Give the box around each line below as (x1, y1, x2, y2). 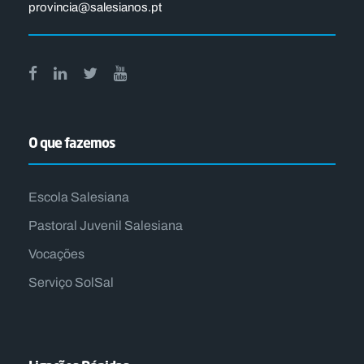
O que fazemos (28, 133, 115, 151)
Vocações (28, 244, 84, 263)
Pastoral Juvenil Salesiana (28, 215, 183, 235)
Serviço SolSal (28, 272, 114, 292)
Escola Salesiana (28, 187, 129, 206)
